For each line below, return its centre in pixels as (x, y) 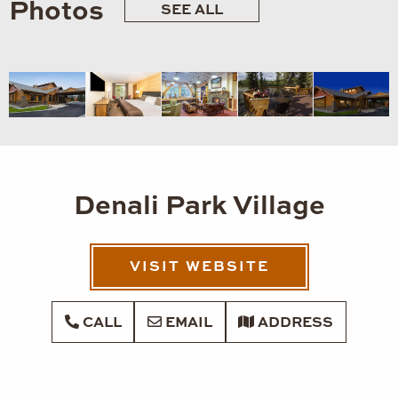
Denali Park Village (199, 207)
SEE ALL (192, 10)
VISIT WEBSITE (199, 267)
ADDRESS (294, 323)
